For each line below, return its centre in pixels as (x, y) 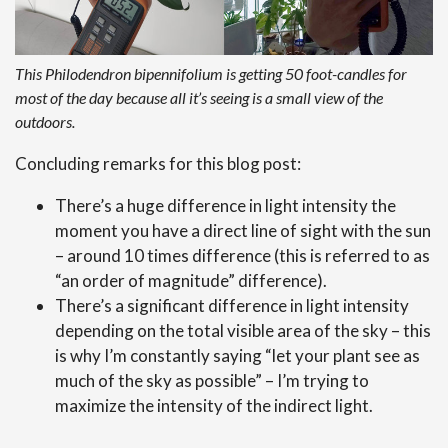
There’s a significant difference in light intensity (232, 305)
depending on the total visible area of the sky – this (243, 330)
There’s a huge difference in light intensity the (225, 205)
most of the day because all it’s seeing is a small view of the (199, 97)
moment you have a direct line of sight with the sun (243, 230)
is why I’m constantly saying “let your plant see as (237, 355)
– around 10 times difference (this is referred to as (242, 255)
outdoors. (45, 121)
